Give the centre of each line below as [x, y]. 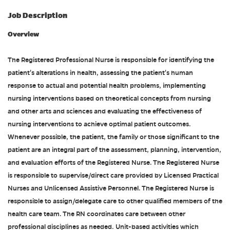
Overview [23, 34]
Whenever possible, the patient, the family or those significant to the [113, 137]
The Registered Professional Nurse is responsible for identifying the [111, 60]
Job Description [37, 15]
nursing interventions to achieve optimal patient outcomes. [99, 124]
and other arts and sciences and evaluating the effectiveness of [105, 111]
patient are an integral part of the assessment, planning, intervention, [114, 150]
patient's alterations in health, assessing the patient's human [100, 73]
